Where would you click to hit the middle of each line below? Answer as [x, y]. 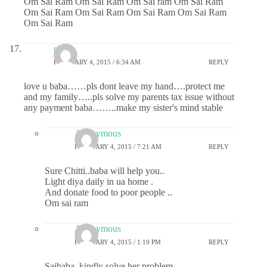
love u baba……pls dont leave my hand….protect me [124, 86]
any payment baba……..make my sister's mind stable [123, 108]
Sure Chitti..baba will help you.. [105, 171]
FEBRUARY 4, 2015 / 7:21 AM [118, 146]
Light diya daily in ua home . [99, 182]
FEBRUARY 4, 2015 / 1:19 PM [118, 242]
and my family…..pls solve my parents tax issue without [129, 97]
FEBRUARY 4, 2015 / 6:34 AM [97, 62]
